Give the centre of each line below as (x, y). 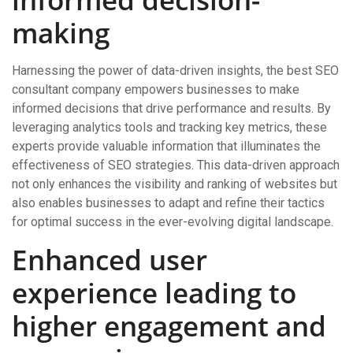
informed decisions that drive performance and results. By (171, 108)
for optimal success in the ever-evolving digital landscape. (173, 222)
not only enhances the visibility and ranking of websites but (175, 184)
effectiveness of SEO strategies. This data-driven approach (176, 165)
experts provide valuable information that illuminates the (166, 146)
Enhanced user (110, 260)
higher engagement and (169, 326)
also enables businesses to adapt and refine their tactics (168, 203)
